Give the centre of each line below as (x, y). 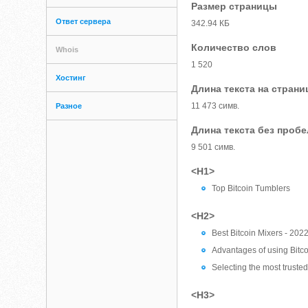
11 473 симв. (216, 106)
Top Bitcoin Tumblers (251, 188)
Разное (69, 106)
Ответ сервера (84, 21)
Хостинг (71, 78)
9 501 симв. (213, 147)
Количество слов (234, 47)
